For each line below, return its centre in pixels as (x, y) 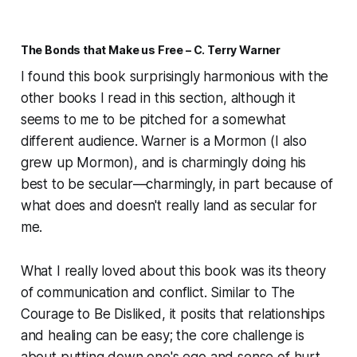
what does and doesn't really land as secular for (169, 206)
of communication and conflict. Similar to (145, 293)
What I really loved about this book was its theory (173, 271)
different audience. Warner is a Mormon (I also (163, 141)
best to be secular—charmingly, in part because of (177, 184)
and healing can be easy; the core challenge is (162, 336)
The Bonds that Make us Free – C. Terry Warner (151, 50)
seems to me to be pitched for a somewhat (153, 120)
